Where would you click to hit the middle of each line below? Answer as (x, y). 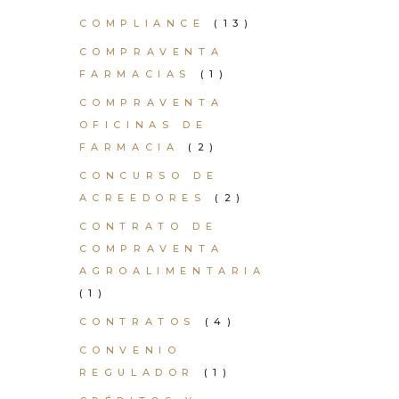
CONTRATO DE (148, 226)
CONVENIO (130, 350)
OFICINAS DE (143, 125)
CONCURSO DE (149, 175)
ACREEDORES (142, 198)
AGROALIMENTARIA (172, 271)
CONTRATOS (137, 322)
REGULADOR (137, 372)
